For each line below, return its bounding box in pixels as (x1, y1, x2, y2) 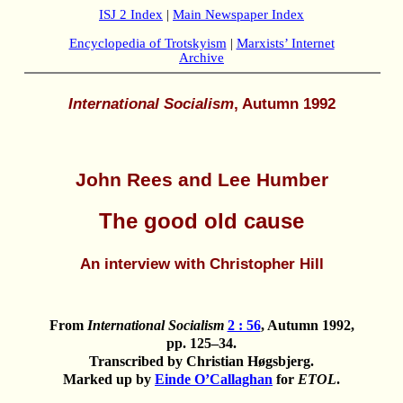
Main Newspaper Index (173, 7, 304, 22)
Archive (179, 50, 224, 65)
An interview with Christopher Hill (79, 254, 324, 273)
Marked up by (63, 371, 155, 387)
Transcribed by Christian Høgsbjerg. (89, 353, 314, 369)
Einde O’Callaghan (155, 371, 273, 387)
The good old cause (99, 208, 304, 233)
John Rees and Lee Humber (75, 168, 328, 191)
